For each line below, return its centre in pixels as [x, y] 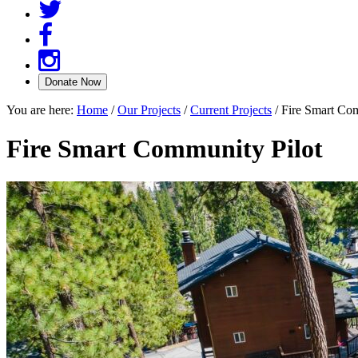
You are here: [42, 110]
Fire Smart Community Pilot [165, 149]
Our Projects [149, 110]
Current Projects [231, 110]
